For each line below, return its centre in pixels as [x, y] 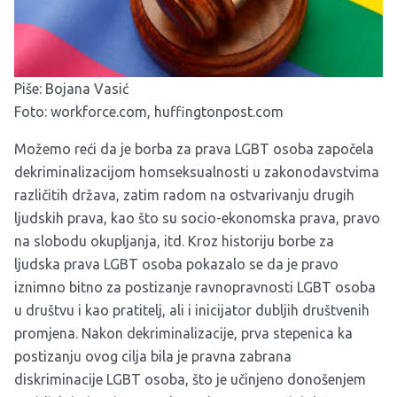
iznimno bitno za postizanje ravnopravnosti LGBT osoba [195, 287]
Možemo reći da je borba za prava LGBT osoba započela [194, 149]
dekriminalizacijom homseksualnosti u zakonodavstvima [197, 172]
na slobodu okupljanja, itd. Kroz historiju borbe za [174, 241]
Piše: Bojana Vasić [71, 89]
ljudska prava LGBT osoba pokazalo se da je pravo [176, 264]
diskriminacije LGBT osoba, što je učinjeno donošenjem [190, 379]
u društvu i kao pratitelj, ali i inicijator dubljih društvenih [192, 310]
